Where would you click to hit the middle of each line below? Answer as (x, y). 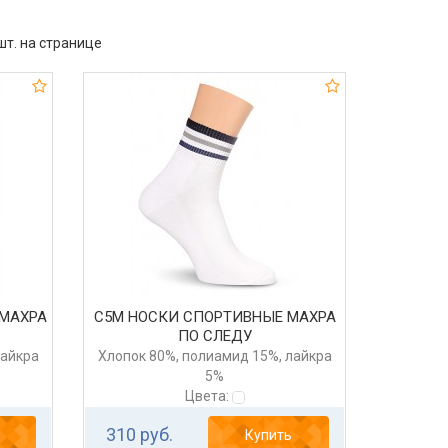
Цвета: (208, 396)
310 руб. (139, 435)
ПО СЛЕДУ (214, 336)
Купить (269, 435)
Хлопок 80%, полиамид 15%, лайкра (214, 356)
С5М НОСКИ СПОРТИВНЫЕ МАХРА (214, 317)
